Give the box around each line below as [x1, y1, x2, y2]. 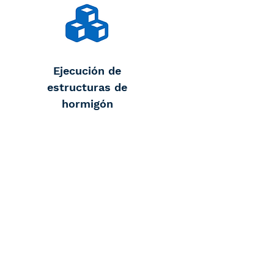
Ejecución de [53, 64, 121, 77]
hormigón [61, 97, 113, 110]
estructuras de [47, 81, 127, 94]
